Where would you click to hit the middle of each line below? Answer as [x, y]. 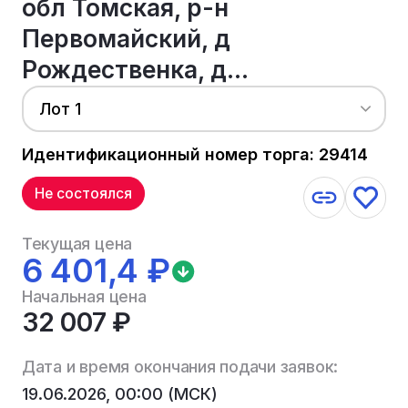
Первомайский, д [126, 38]
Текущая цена [77, 244]
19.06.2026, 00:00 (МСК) [119, 393]
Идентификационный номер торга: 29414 [194, 154]
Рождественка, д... [135, 69]
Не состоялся [84, 194]
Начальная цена [84, 297]
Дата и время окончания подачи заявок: [180, 366]
